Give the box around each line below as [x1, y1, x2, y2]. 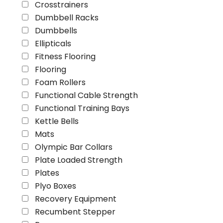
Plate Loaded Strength [35, 154, 122, 166]
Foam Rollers [35, 77, 86, 88]
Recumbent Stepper [35, 206, 115, 218]
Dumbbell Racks [35, 12, 99, 23]
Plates [35, 167, 59, 179]
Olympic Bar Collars [35, 141, 112, 153]
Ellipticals [35, 38, 71, 49]
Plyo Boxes [35, 180, 76, 192]
